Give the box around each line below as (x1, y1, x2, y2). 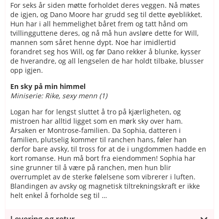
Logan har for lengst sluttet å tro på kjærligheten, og (10, 107, 181, 116)
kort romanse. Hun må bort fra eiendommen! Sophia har (10, 153, 196, 163)
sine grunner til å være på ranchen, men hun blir (10, 162, 171, 172)
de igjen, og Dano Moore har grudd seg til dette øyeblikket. (10, 9, 202, 19)
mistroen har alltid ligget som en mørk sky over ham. (10, 116, 183, 126)
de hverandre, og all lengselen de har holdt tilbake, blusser (10, 56, 204, 66)
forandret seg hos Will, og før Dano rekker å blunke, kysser (10, 46, 201, 56)
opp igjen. (10, 65, 45, 75)
